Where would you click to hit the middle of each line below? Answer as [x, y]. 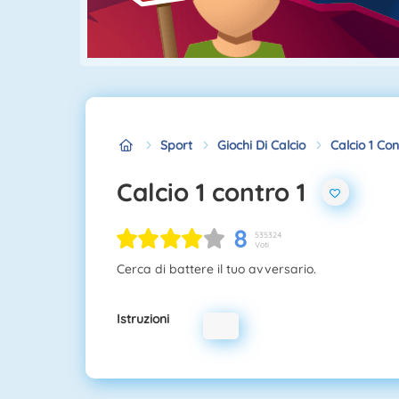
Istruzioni [143, 318]
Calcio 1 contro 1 [219, 191]
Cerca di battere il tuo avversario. [216, 269]
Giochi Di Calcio [261, 145]
